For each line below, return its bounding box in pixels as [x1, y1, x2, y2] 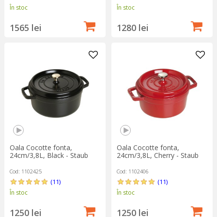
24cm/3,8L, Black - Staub [9, 151, 88, 160]
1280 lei [116, 22, 149, 34]
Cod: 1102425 [9, 168, 42, 175]
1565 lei [9, 22, 42, 34]
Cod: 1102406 [116, 168, 149, 175]
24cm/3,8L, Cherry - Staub [116, 151, 199, 160]
